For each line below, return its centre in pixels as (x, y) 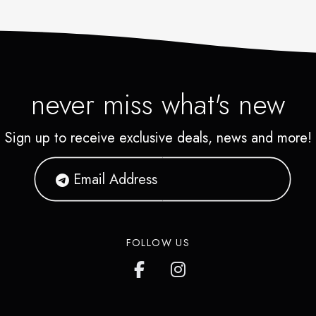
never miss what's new (158, 104)
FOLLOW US (158, 243)
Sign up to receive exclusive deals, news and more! (158, 138)
